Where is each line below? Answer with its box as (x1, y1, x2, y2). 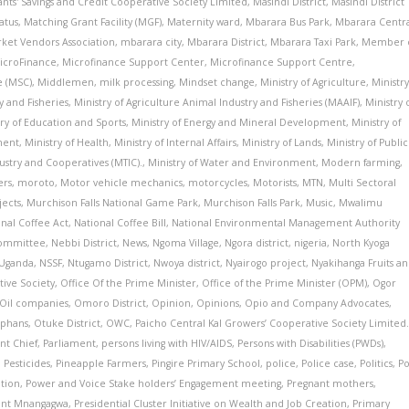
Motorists (253, 176, 298, 189)
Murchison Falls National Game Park (26, 196, 199, 209)
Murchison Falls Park (204, 196, 301, 209)
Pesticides (4, 357, 51, 370)
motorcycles (188, 176, 248, 189)
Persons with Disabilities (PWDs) (237, 337, 384, 350)
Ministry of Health (25, 136, 110, 149)
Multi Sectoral (329, 176, 397, 189)
